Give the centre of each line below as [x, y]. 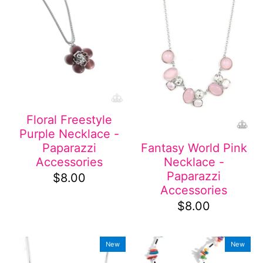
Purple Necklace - [69, 134]
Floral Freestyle [69, 119]
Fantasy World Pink [194, 148]
